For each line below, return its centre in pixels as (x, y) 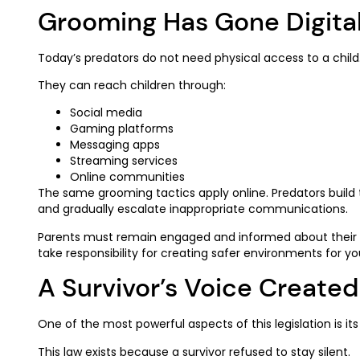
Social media (106, 113)
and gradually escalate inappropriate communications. (193, 209)
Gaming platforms (122, 129)
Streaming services (124, 161)
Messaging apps (115, 145)
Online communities (127, 177)
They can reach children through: (132, 86)
